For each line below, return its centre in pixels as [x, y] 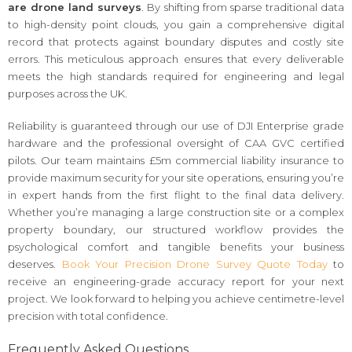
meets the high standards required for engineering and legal [176, 76]
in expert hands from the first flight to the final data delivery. [176, 195]
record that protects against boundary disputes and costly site [176, 41]
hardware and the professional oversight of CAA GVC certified [176, 143]
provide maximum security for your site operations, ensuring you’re [176, 178]
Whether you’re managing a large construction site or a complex [176, 213]
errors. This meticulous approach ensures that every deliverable [176, 59]
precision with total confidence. [88, 316]
